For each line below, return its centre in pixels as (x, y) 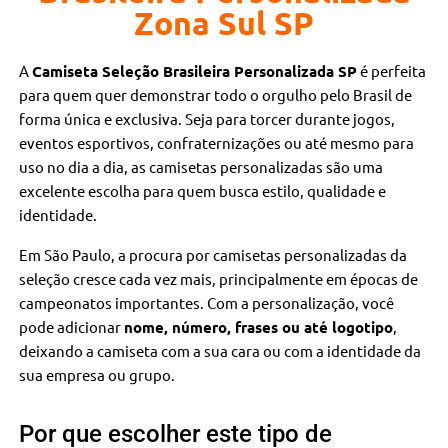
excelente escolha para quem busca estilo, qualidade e (203, 190)
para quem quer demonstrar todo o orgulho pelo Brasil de (216, 94)
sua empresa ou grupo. (97, 374)
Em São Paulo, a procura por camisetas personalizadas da (213, 254)
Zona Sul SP (224, 22)
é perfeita (392, 70)
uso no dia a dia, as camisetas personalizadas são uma (201, 166)
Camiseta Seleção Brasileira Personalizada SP (195, 70)
